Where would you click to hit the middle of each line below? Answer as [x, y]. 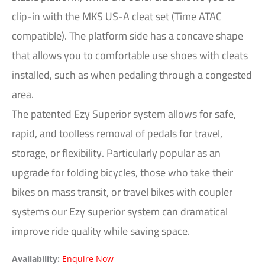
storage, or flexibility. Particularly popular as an [116, 153]
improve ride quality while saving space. [101, 231]
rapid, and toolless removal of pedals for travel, [117, 133]
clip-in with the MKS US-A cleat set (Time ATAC [117, 16]
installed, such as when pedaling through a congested [132, 75]
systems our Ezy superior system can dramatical [120, 211]
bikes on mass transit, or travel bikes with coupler [122, 192]
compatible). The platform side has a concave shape [127, 35]
